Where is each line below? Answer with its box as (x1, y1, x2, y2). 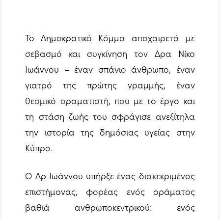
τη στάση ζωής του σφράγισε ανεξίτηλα (25, 110, 195, 123)
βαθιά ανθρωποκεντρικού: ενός (25, 201, 195, 214)
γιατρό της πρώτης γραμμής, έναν (25, 79, 195, 91)
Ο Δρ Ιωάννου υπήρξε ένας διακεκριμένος (25, 169, 195, 182)
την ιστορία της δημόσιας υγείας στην (25, 126, 195, 138)
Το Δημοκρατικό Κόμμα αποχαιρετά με (25, 31, 195, 44)
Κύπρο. (25, 141, 53, 154)
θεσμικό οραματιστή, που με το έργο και (25, 94, 195, 107)
